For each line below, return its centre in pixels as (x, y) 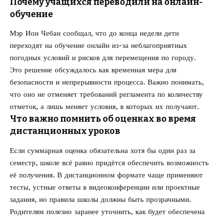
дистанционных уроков (65, 131)
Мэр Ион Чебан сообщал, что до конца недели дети (94, 33)
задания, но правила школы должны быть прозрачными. (100, 199)
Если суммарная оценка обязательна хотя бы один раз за (103, 150)
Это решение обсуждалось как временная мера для (93, 70)
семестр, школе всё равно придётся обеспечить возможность (109, 163)
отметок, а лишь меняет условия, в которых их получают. (104, 107)
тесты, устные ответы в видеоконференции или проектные (105, 187)
